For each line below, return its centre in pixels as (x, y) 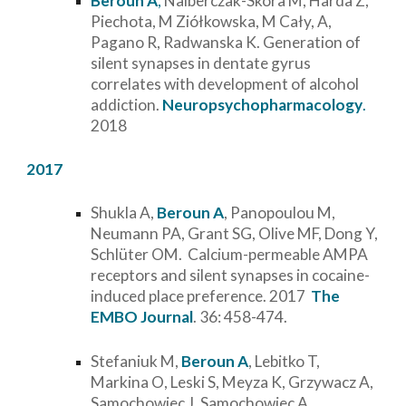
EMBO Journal (142, 317)
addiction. (127, 104)
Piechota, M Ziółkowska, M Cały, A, (212, 21)
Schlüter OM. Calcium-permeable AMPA (230, 255)
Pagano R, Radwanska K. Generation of (226, 42)
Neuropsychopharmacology (263, 104)
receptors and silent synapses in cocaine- (231, 275)
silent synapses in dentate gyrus (201, 63)
